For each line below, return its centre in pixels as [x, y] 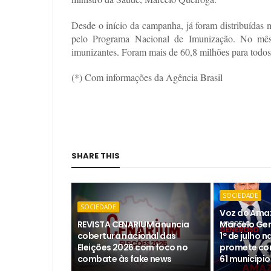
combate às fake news [125, 259]
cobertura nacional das [127, 236]
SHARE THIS [96, 156]
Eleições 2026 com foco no [133, 248]
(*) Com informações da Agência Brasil [147, 77]
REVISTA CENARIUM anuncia [133, 225]
